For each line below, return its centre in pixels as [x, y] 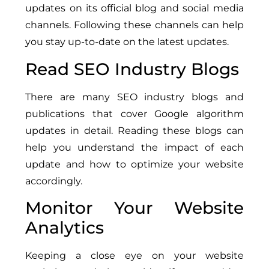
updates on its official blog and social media [134, 8]
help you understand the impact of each [134, 147]
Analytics [65, 227]
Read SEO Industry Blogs [132, 69]
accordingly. [54, 181]
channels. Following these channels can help [134, 25]
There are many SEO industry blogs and [134, 97]
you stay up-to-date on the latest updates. [127, 42]
